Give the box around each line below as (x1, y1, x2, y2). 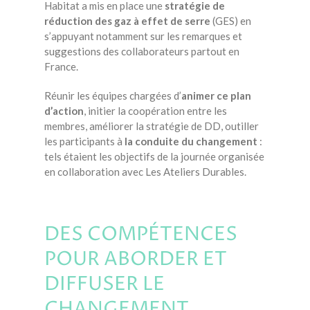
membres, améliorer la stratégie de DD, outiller (44, 120, 259, 132)
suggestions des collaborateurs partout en (44, 45, 239, 57)
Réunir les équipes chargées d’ (44, 89, 181, 102)
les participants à (44, 135, 125, 147)
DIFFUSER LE (44, 271, 165, 298)
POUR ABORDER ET (44, 246, 227, 273)
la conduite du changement (125, 135, 257, 147)
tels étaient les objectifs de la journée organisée (44, 150, 264, 163)
